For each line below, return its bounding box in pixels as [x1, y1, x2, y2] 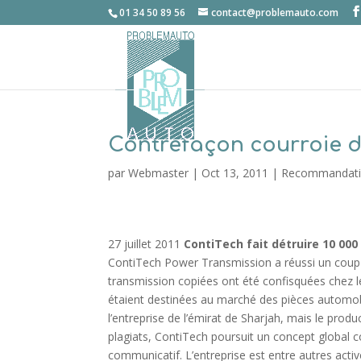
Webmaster [128, 165, 189, 180]
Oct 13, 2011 [201, 165, 269, 180]
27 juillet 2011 [108, 236, 185, 251]
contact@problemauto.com [211, 6, 339, 19]
